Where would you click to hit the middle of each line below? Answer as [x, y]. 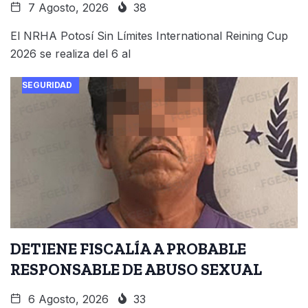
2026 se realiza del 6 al [70, 53]
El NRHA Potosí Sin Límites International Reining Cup [149, 35]
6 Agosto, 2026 [67, 299]
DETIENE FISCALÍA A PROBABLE [128, 249]
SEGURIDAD [47, 85]
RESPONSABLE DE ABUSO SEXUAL [136, 269]
